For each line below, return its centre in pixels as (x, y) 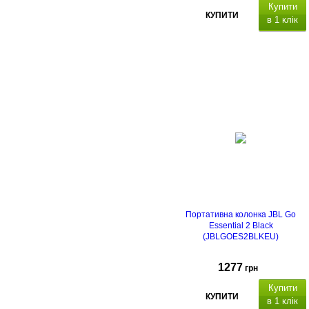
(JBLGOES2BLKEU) (241, 237)
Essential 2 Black (241, 226)
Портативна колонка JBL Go (241, 215)
